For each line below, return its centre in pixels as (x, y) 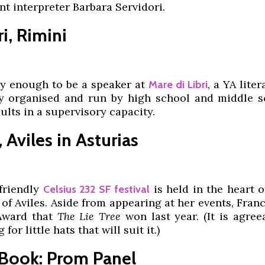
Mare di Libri (178, 85)
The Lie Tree (89, 216)
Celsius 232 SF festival (96, 189)
